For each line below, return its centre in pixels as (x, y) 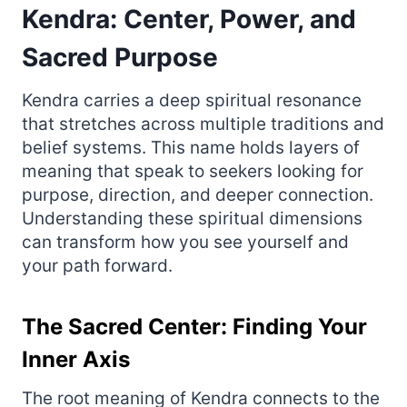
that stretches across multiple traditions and (203, 124)
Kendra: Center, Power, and (189, 19)
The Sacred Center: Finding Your (194, 326)
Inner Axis (76, 359)
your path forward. (97, 265)
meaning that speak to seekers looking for (193, 171)
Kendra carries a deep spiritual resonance (192, 100)
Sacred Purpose (120, 57)
